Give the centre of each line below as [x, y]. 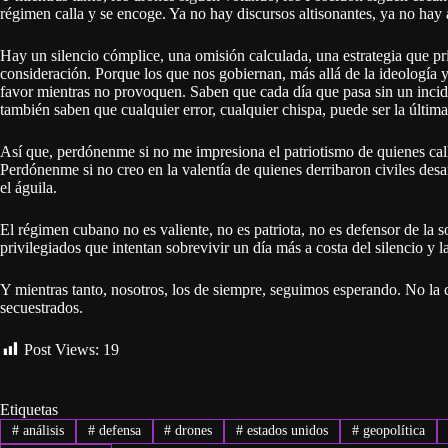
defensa [117, 431]
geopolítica [392, 431]
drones [192, 431]
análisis [41, 431]
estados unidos [286, 431]
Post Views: [61, 349]
